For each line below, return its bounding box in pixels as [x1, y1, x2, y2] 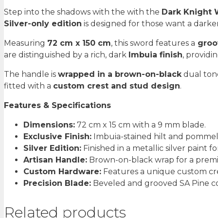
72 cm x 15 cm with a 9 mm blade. [75, 120, 206, 130]
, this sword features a [111, 38, 195, 48]
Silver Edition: [23, 144, 81, 153]
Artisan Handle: [23, 155, 87, 165]
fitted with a [4, 81, 53, 91]
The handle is [4, 70, 58, 79]
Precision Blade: [23, 179, 91, 188]
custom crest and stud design [53, 81, 180, 91]
